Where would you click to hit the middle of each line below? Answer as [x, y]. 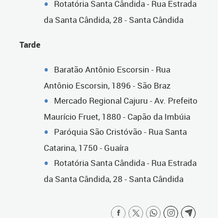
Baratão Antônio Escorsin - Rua [112, 69]
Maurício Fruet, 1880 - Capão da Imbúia [117, 116]
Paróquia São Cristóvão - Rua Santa [120, 131]
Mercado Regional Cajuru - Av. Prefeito [126, 100]
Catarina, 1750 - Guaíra [86, 147]
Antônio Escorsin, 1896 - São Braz [107, 85]
